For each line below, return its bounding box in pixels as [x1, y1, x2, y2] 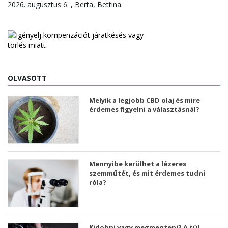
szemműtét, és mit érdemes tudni [89, 168, 205, 178]
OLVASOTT [8, 73, 47, 83]
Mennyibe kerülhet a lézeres [89, 159, 186, 169]
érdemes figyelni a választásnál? [89, 105, 199, 115]
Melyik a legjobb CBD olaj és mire [89, 96, 200, 105]
